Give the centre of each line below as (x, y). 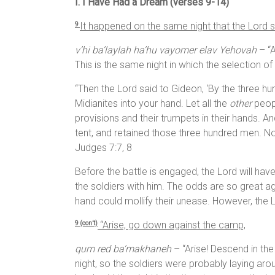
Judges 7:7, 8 (103, 148)
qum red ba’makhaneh (124, 249)
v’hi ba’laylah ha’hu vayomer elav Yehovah (166, 50)
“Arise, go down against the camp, (172, 225)
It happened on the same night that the (164, 26)
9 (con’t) (86, 223)
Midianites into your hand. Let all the (152, 104)
